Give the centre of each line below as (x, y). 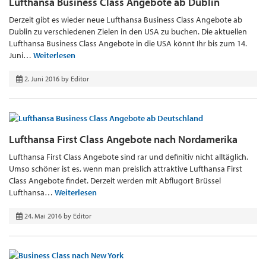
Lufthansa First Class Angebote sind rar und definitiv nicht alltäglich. (129, 156)
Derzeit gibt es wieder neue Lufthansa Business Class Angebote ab (126, 20)
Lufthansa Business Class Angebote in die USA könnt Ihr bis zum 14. (128, 44)
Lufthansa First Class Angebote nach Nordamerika (123, 139)
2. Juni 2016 (42, 79)
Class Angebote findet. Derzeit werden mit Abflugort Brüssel (115, 180)
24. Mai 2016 (43, 216)
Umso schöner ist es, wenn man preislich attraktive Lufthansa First (126, 168)
